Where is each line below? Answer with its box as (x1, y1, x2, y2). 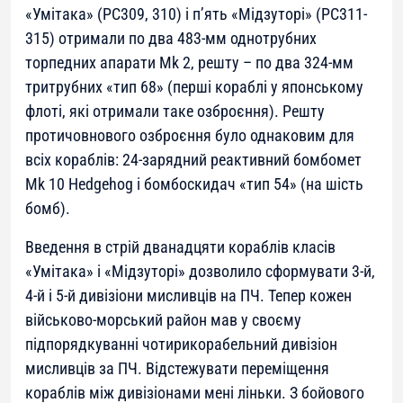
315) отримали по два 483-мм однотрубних (25, 28, 317, 48)
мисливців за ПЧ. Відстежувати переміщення (25, 358, 329, 378)
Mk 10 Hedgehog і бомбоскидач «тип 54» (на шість (25, 174, 363, 193)
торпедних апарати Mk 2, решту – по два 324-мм (25, 52, 354, 72)
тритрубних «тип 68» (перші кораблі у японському (25, 76, 363, 96)
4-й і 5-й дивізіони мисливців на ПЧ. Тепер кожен (25, 285, 352, 305)
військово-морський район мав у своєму (25, 309, 301, 329)
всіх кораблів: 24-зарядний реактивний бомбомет (25, 149, 362, 169)
